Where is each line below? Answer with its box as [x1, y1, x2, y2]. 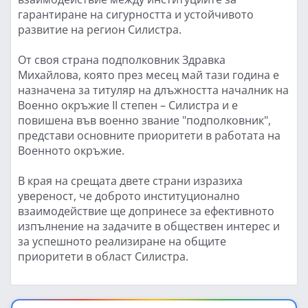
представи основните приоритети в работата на [18, 128, 280, 142]
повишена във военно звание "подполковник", [18, 113, 271, 127]
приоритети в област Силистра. [18, 249, 188, 263]
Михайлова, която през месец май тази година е [18, 67, 279, 82]
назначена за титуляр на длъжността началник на [18, 82, 289, 97]
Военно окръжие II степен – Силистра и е [18, 98, 238, 112]
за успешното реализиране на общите [18, 234, 226, 248]
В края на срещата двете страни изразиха [18, 173, 243, 188]
